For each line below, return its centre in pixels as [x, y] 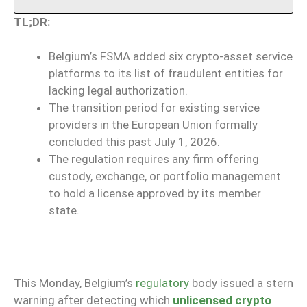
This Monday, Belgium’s [75, 283]
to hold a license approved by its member [155, 194]
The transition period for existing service [154, 108]
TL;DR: [32, 22]
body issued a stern [241, 283]
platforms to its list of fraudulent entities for [166, 74]
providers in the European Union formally [153, 125]
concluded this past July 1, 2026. [134, 142]
